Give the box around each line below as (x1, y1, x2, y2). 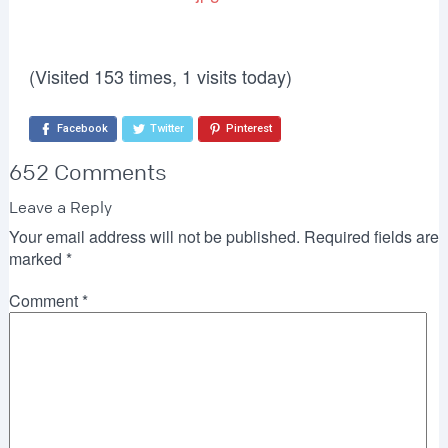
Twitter (149, 121, 184, 135)
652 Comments (8, 158, 167, 187)
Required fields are (303, 224, 439, 248)
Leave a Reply (8, 196, 112, 218)
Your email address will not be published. (8, 224, 300, 248)
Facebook (56, 121, 108, 135)
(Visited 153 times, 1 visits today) (28, 63, 292, 89)
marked (8, 246, 66, 270)
